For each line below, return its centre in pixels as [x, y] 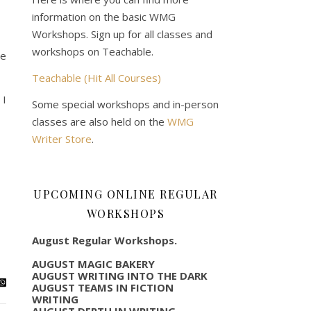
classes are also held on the [100, 121]
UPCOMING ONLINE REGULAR [126, 194]
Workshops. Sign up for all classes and [122, 34]
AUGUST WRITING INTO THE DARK [120, 275]
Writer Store [62, 138]
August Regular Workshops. [104, 240]
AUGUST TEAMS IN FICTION [103, 287]
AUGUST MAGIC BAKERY [93, 263]
